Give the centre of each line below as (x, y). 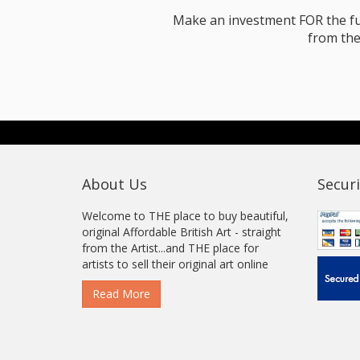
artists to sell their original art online (175, 264)
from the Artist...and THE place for (170, 248)
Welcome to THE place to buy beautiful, (185, 216)
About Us (115, 184)
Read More (121, 294)
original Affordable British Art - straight (182, 232)
